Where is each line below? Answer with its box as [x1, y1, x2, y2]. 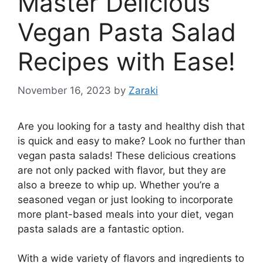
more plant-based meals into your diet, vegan [18, 208, 234, 220]
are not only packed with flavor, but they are [18, 164, 226, 176]
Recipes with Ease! [18, 46, 235, 77]
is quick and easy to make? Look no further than [18, 134, 245, 147]
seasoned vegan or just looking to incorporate [18, 193, 233, 205]
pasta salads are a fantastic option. [18, 222, 184, 235]
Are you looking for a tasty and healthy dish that [18, 120, 245, 132]
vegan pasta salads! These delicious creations [18, 149, 236, 161]
